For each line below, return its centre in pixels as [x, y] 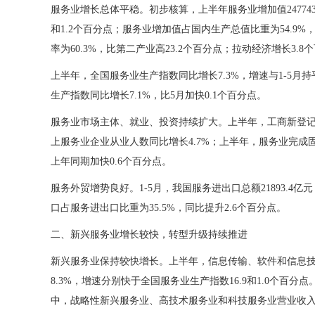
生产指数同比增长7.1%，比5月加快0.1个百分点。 [159, 95]
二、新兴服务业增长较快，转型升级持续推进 [149, 234]
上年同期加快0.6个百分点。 [111, 161]
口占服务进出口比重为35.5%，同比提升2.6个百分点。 [168, 208]
